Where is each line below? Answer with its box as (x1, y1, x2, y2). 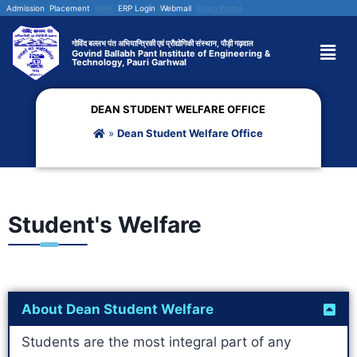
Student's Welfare (8, 211, 202, 239)
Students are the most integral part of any (22, 334, 291, 351)
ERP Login (118, 3, 155, 13)
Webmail (160, 3, 191, 13)
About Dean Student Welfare (22, 301, 214, 318)
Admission (6, 3, 45, 13)
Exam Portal (196, 3, 242, 13)
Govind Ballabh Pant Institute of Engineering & (71, 48, 270, 60)
